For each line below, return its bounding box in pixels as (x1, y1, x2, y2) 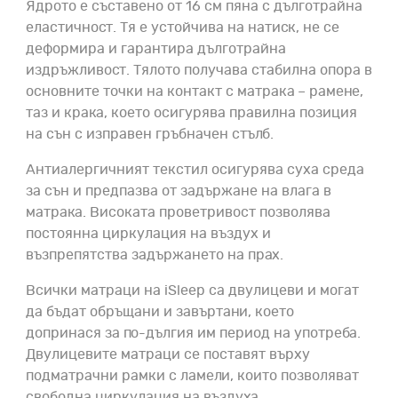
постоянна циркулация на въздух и (26, 227, 271, 242)
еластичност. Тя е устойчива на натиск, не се (26, 20, 339, 36)
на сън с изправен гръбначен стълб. (26, 127, 274, 142)
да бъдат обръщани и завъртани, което (26, 305, 294, 320)
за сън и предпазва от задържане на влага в (26, 184, 331, 199)
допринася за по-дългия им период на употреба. (26, 326, 361, 341)
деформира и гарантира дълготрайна (26, 42, 286, 57)
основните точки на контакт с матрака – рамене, (26, 84, 363, 99)
